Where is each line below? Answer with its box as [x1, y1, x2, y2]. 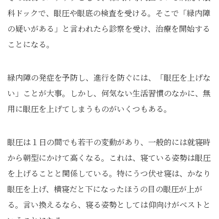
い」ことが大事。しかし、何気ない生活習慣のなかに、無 [7, 88, 211, 99]
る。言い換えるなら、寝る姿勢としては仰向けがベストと [7, 199, 211, 210]
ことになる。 [7, 39, 54, 50]
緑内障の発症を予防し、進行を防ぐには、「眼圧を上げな [7, 72, 211, 83]
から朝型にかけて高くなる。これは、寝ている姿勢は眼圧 [7, 152, 211, 163]
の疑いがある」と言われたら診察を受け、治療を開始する [7, 23, 210, 34]
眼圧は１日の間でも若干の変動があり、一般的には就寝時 [7, 136, 211, 148]
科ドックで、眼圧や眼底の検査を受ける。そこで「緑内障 [7, 7, 210, 19]
